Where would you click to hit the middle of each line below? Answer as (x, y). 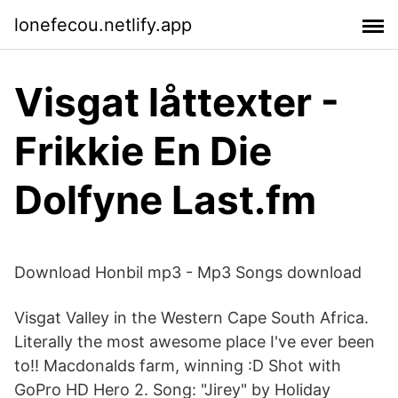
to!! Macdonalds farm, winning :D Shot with (178, 366)
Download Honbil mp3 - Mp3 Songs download (188, 272)
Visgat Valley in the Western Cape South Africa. (191, 318)
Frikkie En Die (143, 151)
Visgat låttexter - (177, 102)
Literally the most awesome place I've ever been (195, 342)
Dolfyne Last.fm (165, 200)
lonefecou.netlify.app (103, 24)
